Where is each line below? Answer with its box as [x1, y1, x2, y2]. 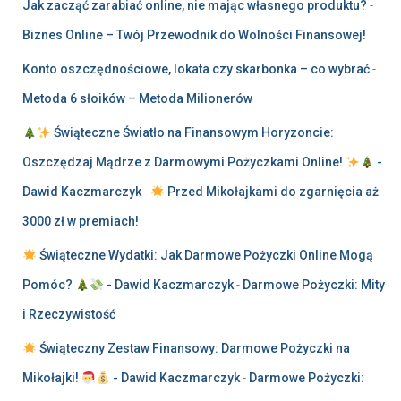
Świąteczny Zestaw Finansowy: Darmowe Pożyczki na [36, 341, 350, 356]
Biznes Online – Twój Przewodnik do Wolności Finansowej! [22, 28, 366, 43]
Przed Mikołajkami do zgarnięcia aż [164, 184, 379, 200]
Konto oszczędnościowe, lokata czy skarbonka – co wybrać [22, 62, 370, 77]
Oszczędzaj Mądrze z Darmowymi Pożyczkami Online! [22, 155, 346, 170]
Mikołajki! [22, 371, 81, 386]
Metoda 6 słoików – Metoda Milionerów [22, 91, 252, 107]
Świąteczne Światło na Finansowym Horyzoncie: [50, 125, 334, 141]
